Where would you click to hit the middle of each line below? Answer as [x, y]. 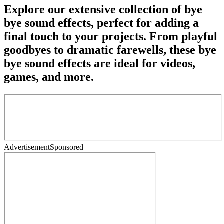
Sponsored [67, 147]
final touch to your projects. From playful [111, 36]
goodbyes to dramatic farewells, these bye [110, 50]
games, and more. [49, 77]
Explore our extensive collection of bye [103, 9]
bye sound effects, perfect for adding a [101, 23]
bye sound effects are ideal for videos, [100, 63]
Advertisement [27, 147]
